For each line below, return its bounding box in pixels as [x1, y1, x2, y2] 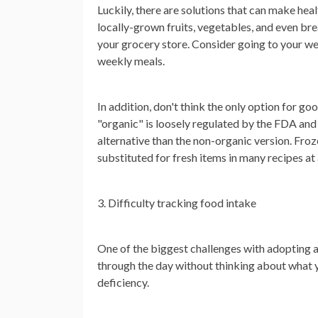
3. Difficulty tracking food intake [97, 196, 256, 209]
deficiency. [97, 275, 149, 289]
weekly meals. [97, 54, 165, 67]
